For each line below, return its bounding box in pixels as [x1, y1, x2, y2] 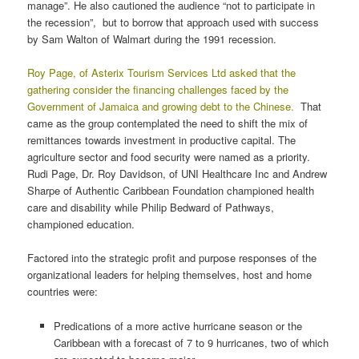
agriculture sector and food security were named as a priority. [27, 149, 311, 165]
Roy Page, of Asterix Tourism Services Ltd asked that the [27, 65, 296, 81]
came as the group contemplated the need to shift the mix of [27, 115, 309, 131]
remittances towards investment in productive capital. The [27, 132, 296, 148]
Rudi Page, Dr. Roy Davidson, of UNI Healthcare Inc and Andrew [27, 166, 328, 182]
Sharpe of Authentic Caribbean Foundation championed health [27, 183, 315, 199]
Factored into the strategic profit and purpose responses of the [27, 250, 317, 266]
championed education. [27, 216, 135, 232]
